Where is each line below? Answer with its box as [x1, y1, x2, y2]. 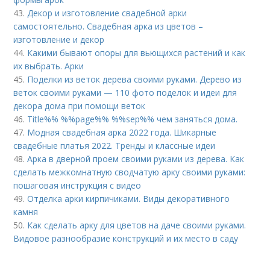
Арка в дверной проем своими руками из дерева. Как [27, 152, 245, 165]
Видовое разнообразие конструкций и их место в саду [13, 232, 239, 244]
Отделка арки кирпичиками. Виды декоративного [27, 192, 230, 204]
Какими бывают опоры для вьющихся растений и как [27, 46, 246, 58]
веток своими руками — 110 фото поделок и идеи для [13, 86, 237, 98]
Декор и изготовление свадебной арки [27, 7, 187, 19]
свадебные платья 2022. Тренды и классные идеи [13, 139, 216, 151]
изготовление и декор [13, 33, 105, 45]
